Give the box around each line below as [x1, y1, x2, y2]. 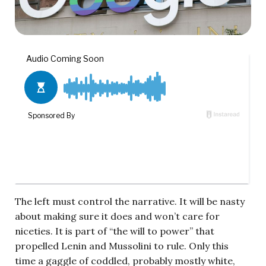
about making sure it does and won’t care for [15, 210, 220, 222]
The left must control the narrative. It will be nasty [15, 195, 245, 207]
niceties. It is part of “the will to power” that [15, 224, 214, 237]
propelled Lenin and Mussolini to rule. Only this [15, 239, 229, 252]
